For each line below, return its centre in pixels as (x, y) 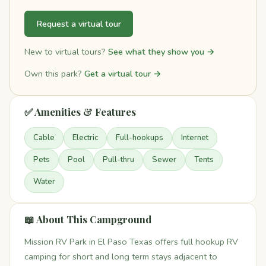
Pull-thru (118, 160)
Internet (195, 138)
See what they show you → (161, 52)
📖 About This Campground (88, 219)
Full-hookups (140, 138)
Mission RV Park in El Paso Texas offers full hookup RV (131, 242)
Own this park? (54, 74)
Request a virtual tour (79, 23)
